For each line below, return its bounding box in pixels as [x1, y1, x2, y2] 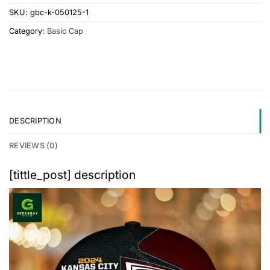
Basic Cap [47, 27, 83, 36]
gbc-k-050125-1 [30, 8, 89, 17]
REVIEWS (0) [9, 141, 58, 151]
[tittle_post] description [9, 168, 136, 183]
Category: [9, 27, 47, 36]
